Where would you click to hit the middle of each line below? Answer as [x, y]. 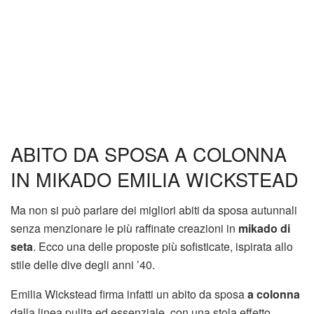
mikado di [264, 228]
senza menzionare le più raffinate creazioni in [124, 228]
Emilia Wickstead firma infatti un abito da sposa [129, 294]
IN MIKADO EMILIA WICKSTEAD [155, 179]
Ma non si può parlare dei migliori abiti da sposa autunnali [154, 210]
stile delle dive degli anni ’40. [83, 265]
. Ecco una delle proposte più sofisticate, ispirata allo [163, 247]
